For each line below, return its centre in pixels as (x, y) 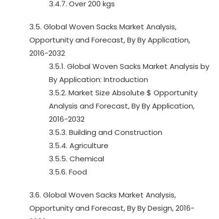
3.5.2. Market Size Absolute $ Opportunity (123, 93)
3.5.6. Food (68, 172)
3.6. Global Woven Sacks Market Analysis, (103, 195)
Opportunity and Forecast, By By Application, (110, 40)
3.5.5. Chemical (77, 159)
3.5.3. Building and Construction (106, 132)
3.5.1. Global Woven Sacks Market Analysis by (129, 66)
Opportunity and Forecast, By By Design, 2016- (112, 208)
